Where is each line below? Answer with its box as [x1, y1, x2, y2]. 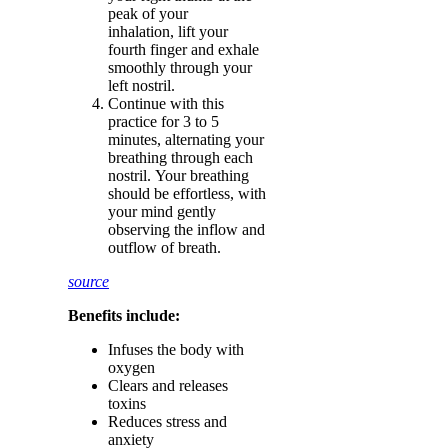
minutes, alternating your [108, 131, 264, 148]
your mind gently [108, 203, 216, 220]
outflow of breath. [108, 239, 221, 256]
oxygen [108, 359, 155, 376]
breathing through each [108, 149, 253, 166]
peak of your [108, 5, 188, 22]
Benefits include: [68, 307, 180, 324]
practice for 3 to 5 [108, 113, 219, 130]
